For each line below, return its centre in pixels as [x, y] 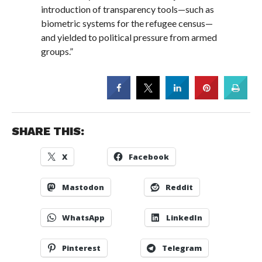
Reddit [179, 187]
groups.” [57, 51]
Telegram [182, 248]
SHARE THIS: [48, 131]
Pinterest [81, 248]
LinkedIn [184, 217]
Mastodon [83, 187]
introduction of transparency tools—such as [128, 9]
